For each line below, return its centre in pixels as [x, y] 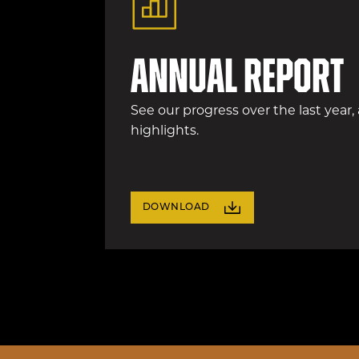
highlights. [164, 131]
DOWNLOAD [176, 208]
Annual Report [237, 80]
